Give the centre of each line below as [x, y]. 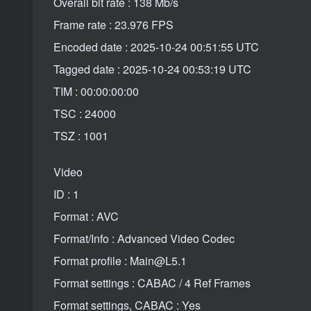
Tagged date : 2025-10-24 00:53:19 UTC [152, 69]
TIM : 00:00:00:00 [96, 91]
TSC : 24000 [85, 113]
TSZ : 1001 [81, 135]
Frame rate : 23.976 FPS [114, 24]
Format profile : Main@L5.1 [120, 260]
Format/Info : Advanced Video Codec [144, 238]
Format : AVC [86, 216]
